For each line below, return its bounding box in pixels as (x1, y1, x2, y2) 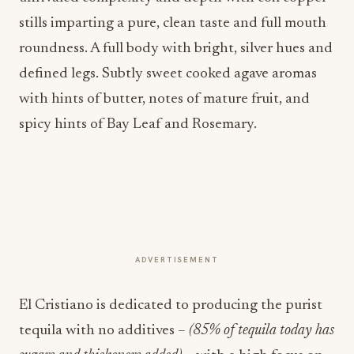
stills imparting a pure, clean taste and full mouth (19, 16, 326, 31)
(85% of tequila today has (189, 323, 334, 338)
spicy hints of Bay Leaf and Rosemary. (19, 117, 257, 132)
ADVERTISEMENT (135, 254, 219, 265)
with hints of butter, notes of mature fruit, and (19, 92, 310, 107)
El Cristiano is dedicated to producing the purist (19, 298, 322, 313)
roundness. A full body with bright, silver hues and (19, 41, 333, 56)
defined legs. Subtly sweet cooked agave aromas (19, 66, 317, 81)
